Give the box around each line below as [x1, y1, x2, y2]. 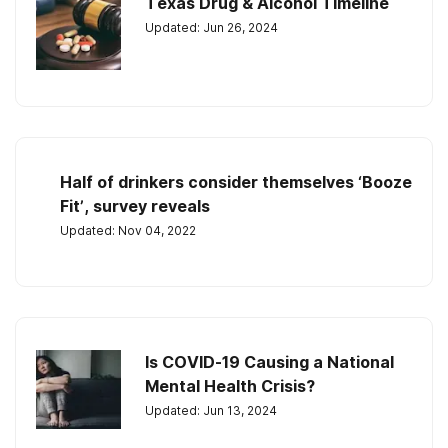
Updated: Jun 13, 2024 [145, 403, 277, 418]
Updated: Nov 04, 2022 [60, 223, 196, 238]
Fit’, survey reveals [60, 196, 210, 216]
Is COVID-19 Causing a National [145, 352, 394, 372]
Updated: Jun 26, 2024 [145, 20, 278, 35]
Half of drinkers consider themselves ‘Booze [60, 172, 412, 192]
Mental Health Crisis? [145, 376, 315, 396]
